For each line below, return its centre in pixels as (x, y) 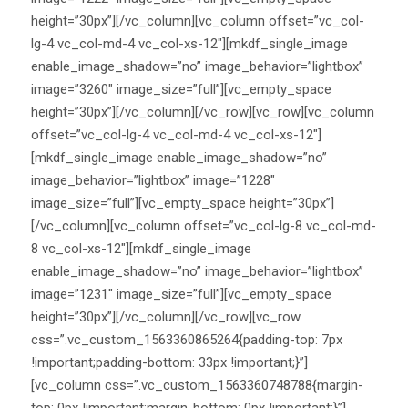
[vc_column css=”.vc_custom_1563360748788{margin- (197, 385)
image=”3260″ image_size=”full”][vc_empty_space (181, 89)
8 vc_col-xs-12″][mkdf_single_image (141, 248)
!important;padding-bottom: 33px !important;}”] (169, 362)
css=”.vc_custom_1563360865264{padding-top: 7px (187, 339)
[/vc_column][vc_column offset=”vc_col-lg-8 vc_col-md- (204, 225)
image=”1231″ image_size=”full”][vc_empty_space (181, 294)
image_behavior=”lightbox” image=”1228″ (153, 180)
